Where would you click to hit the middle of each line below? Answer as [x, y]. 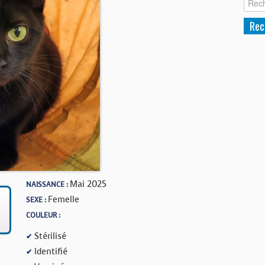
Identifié [50, 251]
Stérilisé [49, 236]
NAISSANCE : [48, 185]
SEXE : [37, 200]
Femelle [64, 199]
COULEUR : [43, 215]
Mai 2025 [88, 184]
